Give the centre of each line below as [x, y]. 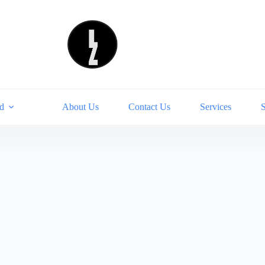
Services [215, 107]
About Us [80, 107]
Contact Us [149, 107]
